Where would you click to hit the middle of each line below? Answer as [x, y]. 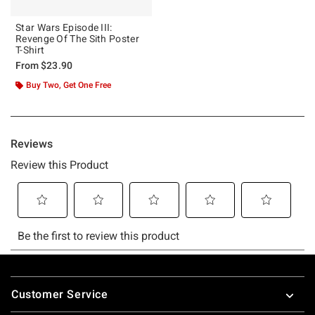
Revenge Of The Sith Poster [77, 38]
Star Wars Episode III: [64, 27]
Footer [28, 278]
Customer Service [60, 294]
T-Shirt [30, 50]
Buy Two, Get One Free [69, 85]
